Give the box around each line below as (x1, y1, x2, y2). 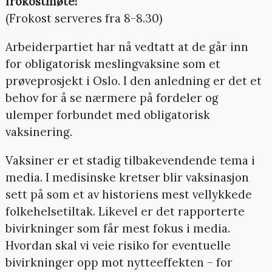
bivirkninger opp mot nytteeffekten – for (5, 254, 233, 270)
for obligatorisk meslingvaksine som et (5, 56, 220, 71)
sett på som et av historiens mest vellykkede (5, 186, 252, 202)
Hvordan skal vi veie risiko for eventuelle (5, 237, 231, 253)
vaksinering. (5, 124, 72, 139)
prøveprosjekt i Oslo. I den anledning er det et (5, 73, 262, 88)
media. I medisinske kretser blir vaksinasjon (5, 169, 249, 185)
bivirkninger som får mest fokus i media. (5, 220, 230, 236)
